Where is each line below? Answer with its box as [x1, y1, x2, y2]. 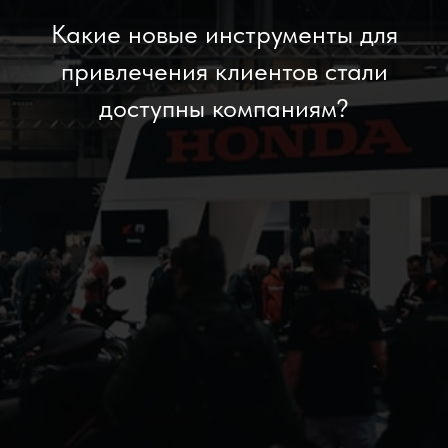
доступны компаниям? [99, 92, 349, 123]
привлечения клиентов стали [60, 55, 388, 86]
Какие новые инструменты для [50, 18, 398, 49]
